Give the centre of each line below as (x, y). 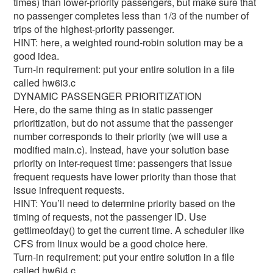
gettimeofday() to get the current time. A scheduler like (129, 230)
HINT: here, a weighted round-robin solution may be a (129, 42)
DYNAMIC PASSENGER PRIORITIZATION (108, 96)
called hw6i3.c (45, 83)
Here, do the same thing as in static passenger (113, 109)
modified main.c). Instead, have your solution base (122, 150)
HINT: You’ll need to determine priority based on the (125, 203)
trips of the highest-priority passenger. (94, 29)
